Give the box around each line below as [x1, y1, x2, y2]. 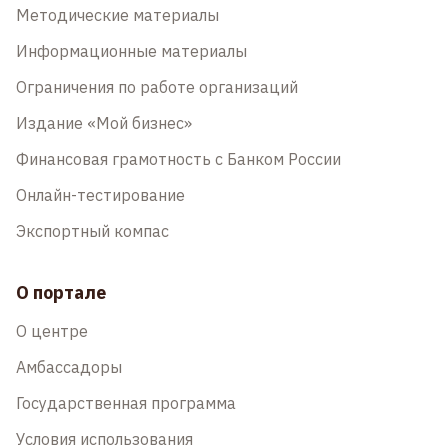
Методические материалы [16, 5, 219, 25]
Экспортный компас [16, 221, 169, 241]
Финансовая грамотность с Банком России [16, 149, 341, 169]
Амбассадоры [16, 357, 122, 377]
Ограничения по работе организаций [16, 77, 298, 97]
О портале [16, 281, 106, 304]
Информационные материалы [16, 41, 247, 61]
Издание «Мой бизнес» [16, 113, 192, 133]
